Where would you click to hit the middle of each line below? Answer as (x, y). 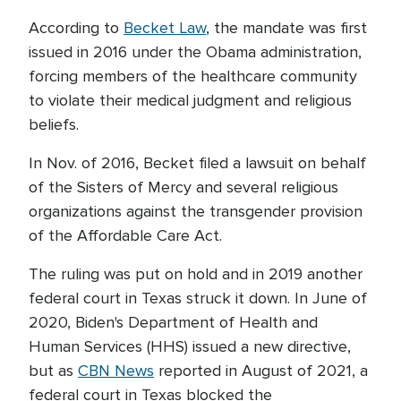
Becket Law (165, 28)
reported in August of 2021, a (261, 371)
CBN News (116, 371)
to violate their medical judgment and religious (190, 100)
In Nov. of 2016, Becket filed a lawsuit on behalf (197, 163)
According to (76, 28)
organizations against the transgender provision (196, 211)
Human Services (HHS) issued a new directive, (190, 346)
